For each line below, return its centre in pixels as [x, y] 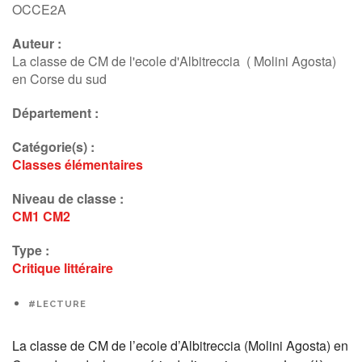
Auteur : [37, 43]
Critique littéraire [63, 268]
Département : [55, 113]
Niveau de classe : [68, 198]
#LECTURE [57, 304]
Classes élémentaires [78, 164]
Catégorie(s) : [53, 147]
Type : [31, 250]
